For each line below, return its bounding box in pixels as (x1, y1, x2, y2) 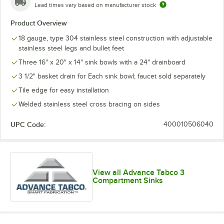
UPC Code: (10, 120, 45, 128)
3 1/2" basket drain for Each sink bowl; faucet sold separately (18, 72, 205, 80)
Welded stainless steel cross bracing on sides (18, 100, 160, 108)
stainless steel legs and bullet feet (18, 44, 124, 52)
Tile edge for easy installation (18, 86, 109, 94)
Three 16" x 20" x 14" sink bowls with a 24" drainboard (18, 58, 185, 66)
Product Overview (10, 19, 67, 27)
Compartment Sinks (92, 176, 163, 185)
